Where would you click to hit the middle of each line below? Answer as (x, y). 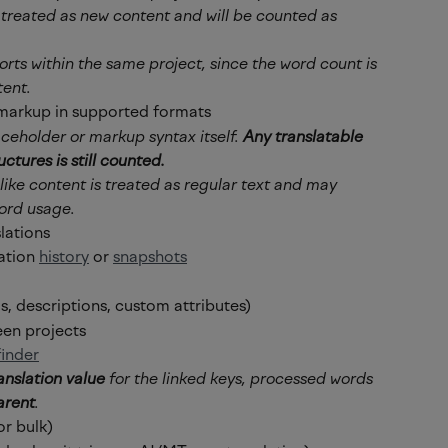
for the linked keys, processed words (241, 379)
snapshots (150, 257)
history (64, 257)
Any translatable (305, 136)
